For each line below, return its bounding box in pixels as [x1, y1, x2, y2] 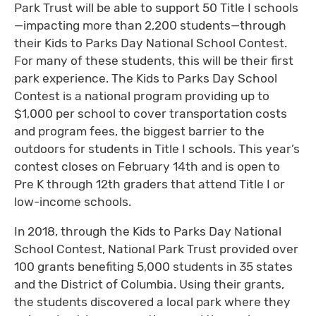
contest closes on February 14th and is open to [14, 159, 280, 174]
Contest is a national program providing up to [14, 88, 269, 103]
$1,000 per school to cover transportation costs [14, 106, 287, 121]
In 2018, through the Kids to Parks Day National [14, 224, 281, 238]
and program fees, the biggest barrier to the [14, 123, 265, 138]
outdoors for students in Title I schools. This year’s [14, 141, 300, 156]
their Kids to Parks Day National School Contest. [14, 35, 287, 50]
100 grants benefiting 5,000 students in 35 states [14, 260, 293, 274]
